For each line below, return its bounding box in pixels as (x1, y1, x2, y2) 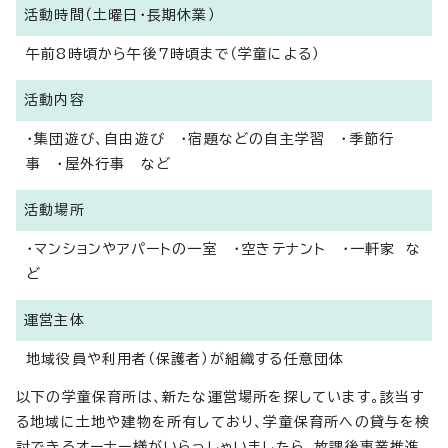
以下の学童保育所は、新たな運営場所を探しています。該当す (16, 390, 425, 404)
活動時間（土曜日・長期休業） (24, 8, 216, 22)
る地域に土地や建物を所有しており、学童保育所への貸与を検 (16, 415, 431, 429)
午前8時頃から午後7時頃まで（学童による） (26, 47, 321, 61)
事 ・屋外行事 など (26, 157, 171, 171)
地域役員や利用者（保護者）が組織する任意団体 (26, 352, 345, 366)
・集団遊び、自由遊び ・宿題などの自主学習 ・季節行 (26, 132, 395, 146)
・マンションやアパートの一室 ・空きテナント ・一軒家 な (26, 242, 421, 256)
